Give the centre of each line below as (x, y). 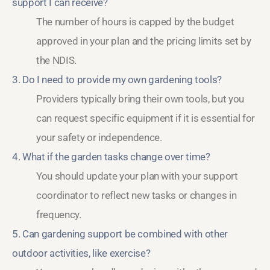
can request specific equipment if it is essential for (146, 118)
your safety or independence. (99, 138)
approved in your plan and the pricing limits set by (144, 41)
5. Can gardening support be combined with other (120, 234)
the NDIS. (56, 61)
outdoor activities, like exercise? (81, 253)
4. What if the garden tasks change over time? (111, 157)
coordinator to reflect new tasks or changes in (137, 196)
